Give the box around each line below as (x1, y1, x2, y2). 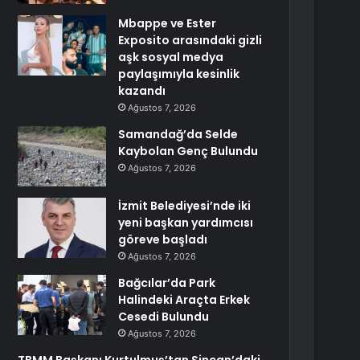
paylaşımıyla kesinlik (118, 66, 240, 82)
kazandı (118, 83, 166, 99)
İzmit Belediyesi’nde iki (118, 198, 252, 214)
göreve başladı (118, 231, 208, 247)
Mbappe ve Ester (118, 15, 217, 31)
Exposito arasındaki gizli (118, 32, 263, 48)
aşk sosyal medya (118, 49, 224, 65)
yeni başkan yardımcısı (118, 215, 254, 231)
